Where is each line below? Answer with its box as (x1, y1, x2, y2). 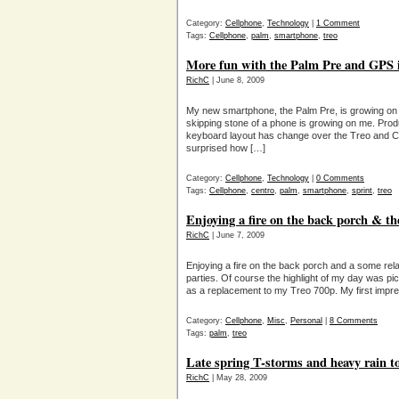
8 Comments (330, 316, 378, 325)
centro (251, 186, 274, 195)
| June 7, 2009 (209, 231, 265, 240)
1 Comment (316, 19, 360, 28)
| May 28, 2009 (209, 373, 267, 382)
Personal (290, 316, 322, 325)
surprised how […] (186, 142, 265, 153)
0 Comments (316, 174, 364, 183)
